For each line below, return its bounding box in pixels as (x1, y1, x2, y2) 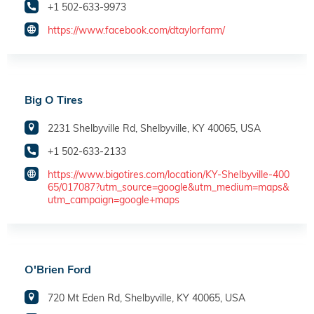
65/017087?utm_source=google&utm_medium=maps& (48, 181, 289, 194)
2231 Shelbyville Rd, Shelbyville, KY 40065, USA (48, 122, 261, 135)
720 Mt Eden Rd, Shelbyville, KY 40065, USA (48, 292, 245, 305)
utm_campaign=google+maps (48, 193, 179, 207)
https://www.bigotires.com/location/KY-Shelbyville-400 (48, 168, 289, 182)
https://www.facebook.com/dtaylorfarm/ (48, 24, 225, 37)
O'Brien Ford (25, 262, 91, 277)
